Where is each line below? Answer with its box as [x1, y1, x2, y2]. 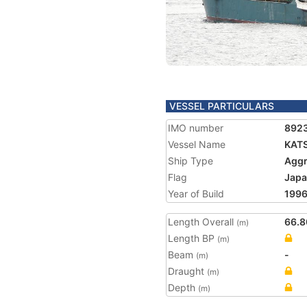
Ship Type [168, 155, 213, 167]
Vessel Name [168, 138, 225, 150]
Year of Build [168, 188, 224, 199]
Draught [168, 265, 207, 277]
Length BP [168, 232, 217, 244]
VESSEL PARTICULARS [169, 100, 274, 112]
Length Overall [168, 216, 236, 228]
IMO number [168, 122, 223, 134]
